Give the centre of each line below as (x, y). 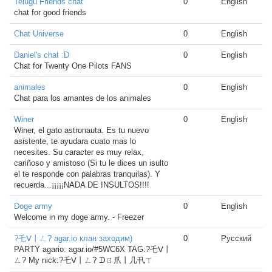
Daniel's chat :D (42, 55)
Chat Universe (39, 34)
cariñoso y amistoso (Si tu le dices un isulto (91, 163)
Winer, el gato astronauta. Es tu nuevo (81, 130)
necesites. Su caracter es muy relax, (79, 152)
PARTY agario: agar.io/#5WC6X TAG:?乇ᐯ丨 (93, 249)
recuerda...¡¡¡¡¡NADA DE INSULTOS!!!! (82, 185)
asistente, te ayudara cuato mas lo (75, 141)
